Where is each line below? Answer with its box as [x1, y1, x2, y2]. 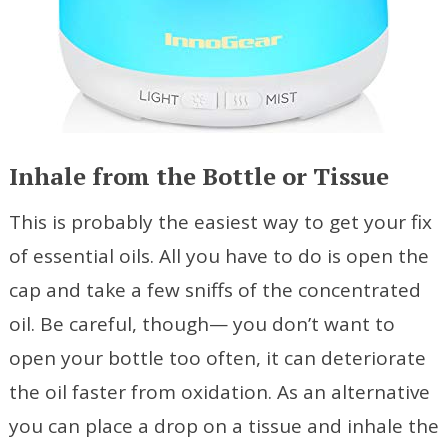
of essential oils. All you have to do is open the [8, 243, 429, 269]
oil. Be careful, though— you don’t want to [8, 311, 395, 337]
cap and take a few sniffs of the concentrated [8, 277, 421, 303]
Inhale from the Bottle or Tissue [8, 160, 389, 192]
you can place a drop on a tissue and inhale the [8, 413, 439, 439]
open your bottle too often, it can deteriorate [8, 345, 426, 371]
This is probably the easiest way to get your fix [8, 209, 432, 235]
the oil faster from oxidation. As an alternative [8, 379, 430, 405]
